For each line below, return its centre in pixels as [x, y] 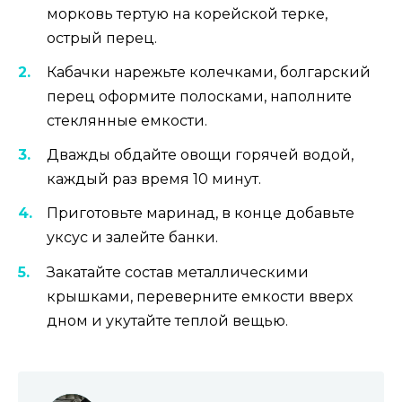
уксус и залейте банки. [132, 238]
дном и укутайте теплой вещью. [167, 320]
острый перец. [102, 38]
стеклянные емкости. [127, 120]
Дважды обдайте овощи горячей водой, [200, 155]
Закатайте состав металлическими [178, 272]
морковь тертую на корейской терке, [187, 13]
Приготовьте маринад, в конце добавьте [201, 214]
